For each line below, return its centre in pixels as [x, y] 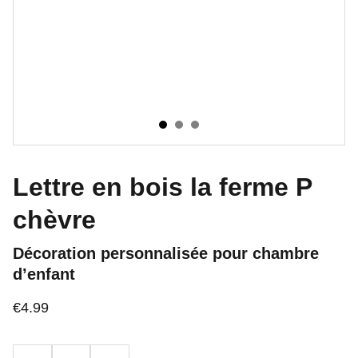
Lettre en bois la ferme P [162, 187]
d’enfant [44, 274]
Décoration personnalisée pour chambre [166, 253]
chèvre [54, 220]
